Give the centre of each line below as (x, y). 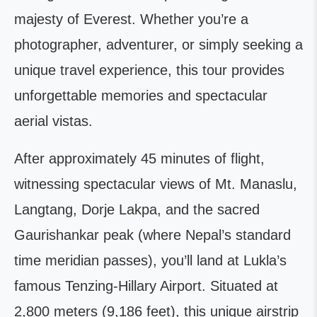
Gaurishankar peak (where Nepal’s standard (152, 235)
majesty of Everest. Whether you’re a (131, 19)
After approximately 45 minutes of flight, (139, 158)
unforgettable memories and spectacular (141, 95)
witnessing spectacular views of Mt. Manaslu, (156, 184)
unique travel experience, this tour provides (149, 70)
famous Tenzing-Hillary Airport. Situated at (146, 286)
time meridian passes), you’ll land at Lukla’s (150, 260)
